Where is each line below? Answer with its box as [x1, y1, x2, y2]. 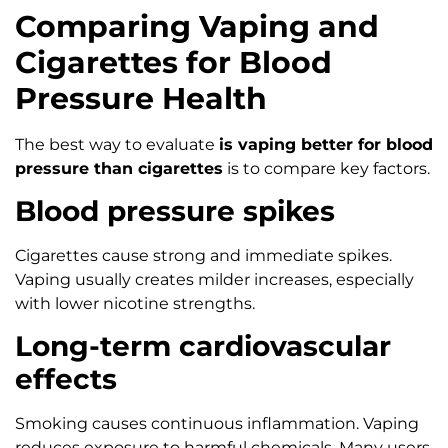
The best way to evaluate [15, 134, 219, 154]
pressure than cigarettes [15, 158, 223, 178]
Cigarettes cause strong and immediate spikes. [15, 245, 392, 265]
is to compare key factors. [223, 158, 430, 178]
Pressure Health [15, 79, 267, 117]
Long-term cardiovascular [15, 329, 391, 364]
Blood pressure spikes [15, 193, 335, 228]
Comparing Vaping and [15, 7, 379, 45]
